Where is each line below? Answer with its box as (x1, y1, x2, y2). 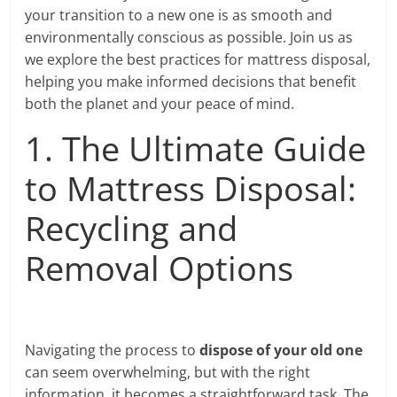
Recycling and (25, 204, 238, 251)
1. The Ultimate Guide (25, 124, 367, 171)
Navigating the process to (25, 339, 200, 360)
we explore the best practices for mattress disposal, (25, 49, 371, 69)
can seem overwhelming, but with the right (25, 362, 311, 382)
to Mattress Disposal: (25, 164, 357, 211)
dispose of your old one (199, 339, 363, 360)
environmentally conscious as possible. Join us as (25, 27, 354, 47)
